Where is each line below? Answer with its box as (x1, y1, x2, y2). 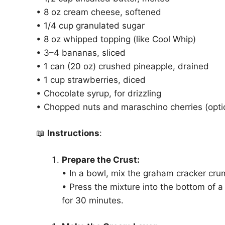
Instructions (47, 128, 99, 138)
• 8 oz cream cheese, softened (36, 7, 161, 17)
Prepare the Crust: (62, 154, 140, 165)
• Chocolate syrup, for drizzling (36, 88, 161, 98)
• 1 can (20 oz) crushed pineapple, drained (36, 61, 209, 71)
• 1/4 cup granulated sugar (36, 20, 145, 31)
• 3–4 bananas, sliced (36, 47, 126, 58)
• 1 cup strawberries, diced (36, 74, 146, 85)
